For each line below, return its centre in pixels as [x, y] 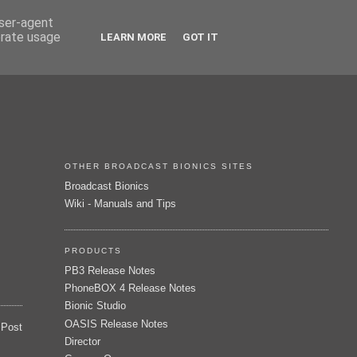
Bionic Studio [95, 306]
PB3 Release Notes [110, 270]
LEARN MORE [133, 37]
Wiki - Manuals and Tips [120, 204]
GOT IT [200, 37]
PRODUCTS [93, 251]
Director [82, 341]
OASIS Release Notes [116, 324]
